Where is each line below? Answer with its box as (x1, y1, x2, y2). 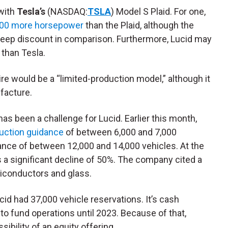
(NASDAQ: (45, 6, 88, 17)
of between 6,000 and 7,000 (64, 127, 177, 138)
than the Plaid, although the (83, 20, 194, 31)
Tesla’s (17, 6, 45, 17)
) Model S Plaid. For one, (111, 6, 206, 17)
